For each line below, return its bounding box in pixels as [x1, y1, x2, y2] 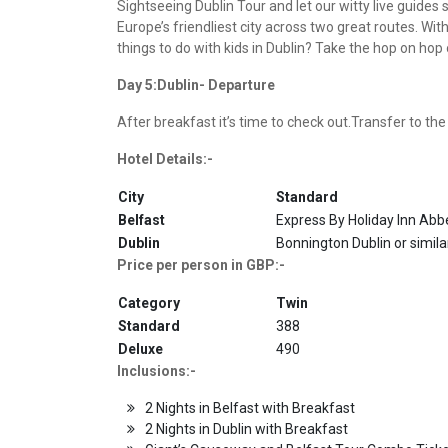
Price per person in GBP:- [117, 256, 285, 273]
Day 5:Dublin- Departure [117, 76, 275, 93]
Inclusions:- [117, 362, 196, 379]
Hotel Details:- [117, 150, 213, 167]
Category [118, 294, 180, 311]
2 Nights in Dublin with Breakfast [145, 420, 348, 437]
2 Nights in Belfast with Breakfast [145, 399, 355, 416]
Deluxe [118, 340, 163, 357]
